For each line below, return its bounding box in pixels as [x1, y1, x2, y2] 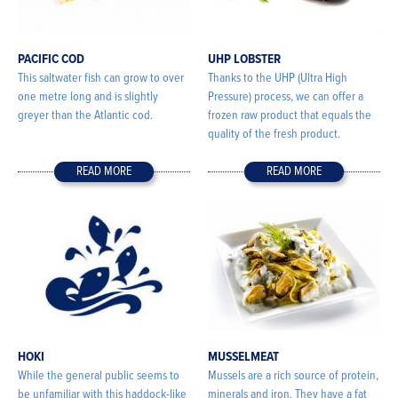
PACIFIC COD [18, 51, 84, 69]
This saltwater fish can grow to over [18, 70, 184, 87]
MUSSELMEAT [208, 348, 279, 367]
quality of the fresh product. [208, 126, 340, 143]
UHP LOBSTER [208, 51, 281, 69]
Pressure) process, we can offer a [208, 89, 363, 106]
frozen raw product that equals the [208, 107, 371, 124]
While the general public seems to [18, 368, 179, 385]
